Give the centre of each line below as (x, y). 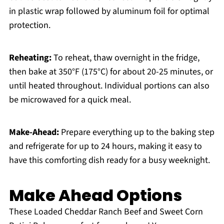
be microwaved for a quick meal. (70, 100)
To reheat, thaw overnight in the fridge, (125, 58)
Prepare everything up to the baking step (136, 132)
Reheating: (30, 58)
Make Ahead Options (95, 195)
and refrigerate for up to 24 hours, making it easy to (105, 146)
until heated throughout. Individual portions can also (109, 86)
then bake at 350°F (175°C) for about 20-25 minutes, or (111, 72)
